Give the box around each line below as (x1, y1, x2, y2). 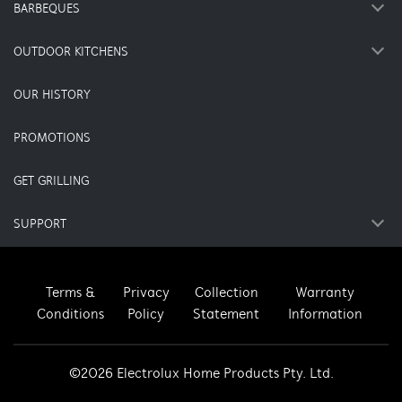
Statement (193, 308, 260, 322)
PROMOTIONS (13, 132, 91, 145)
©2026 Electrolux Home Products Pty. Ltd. (68, 367, 334, 381)
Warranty (295, 286, 355, 301)
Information (287, 308, 363, 322)
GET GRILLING (13, 175, 89, 188)
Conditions (37, 308, 105, 322)
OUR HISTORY (13, 89, 91, 102)
